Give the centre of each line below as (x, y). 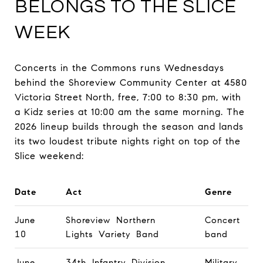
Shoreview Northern (110, 220)
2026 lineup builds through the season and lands (129, 126)
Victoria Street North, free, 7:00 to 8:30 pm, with (128, 97)
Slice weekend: (49, 156)
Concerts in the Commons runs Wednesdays (119, 68)
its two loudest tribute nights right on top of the (128, 141)
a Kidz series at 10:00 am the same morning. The (130, 112)
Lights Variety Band (112, 234)
